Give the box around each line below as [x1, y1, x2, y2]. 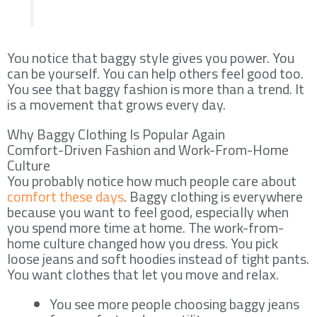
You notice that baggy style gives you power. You [7, 46, 294, 69]
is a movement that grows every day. [7, 93, 226, 115]
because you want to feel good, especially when [7, 200, 289, 223]
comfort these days [7, 185, 124, 207]
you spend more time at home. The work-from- [7, 216, 284, 238]
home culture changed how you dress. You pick [7, 231, 278, 254]
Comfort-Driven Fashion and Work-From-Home [7, 138, 289, 161]
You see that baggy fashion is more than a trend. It [7, 77, 304, 100]
